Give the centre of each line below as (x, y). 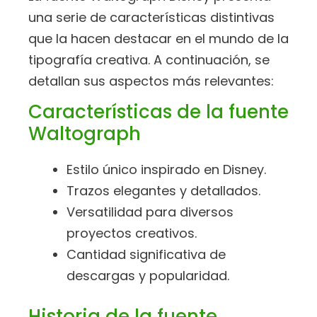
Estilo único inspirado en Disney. (166, 169)
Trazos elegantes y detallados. (163, 190)
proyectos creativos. (132, 233)
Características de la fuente (158, 111)
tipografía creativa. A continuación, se (149, 60)
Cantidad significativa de (146, 254)
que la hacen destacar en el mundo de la (158, 39)
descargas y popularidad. (148, 275)
